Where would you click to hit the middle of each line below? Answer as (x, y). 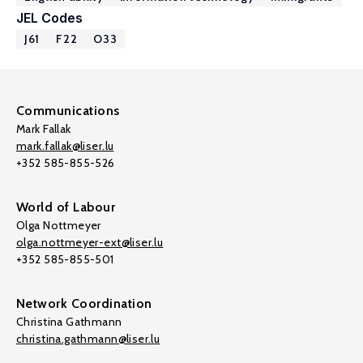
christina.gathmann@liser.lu (88, 339)
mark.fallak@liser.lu (65, 146)
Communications (68, 111)
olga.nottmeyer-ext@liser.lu (90, 242)
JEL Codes (49, 18)
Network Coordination (84, 303)
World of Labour (66, 207)
